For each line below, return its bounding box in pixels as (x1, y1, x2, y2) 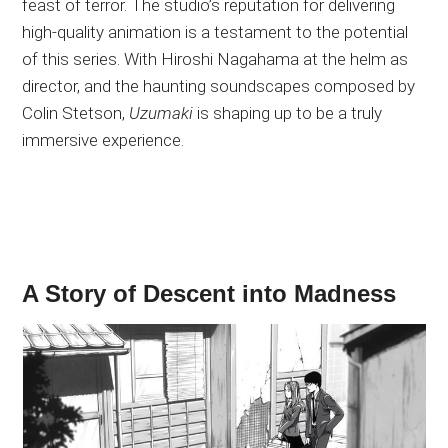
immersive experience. (22, 130, 185, 151)
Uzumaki (129, 103, 194, 124)
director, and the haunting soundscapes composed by (22, 76, 416, 97)
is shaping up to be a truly (193, 103, 383, 124)
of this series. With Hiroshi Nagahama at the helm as (22, 49, 409, 70)
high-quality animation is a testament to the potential (22, 22, 409, 43)
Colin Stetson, (22, 103, 130, 124)
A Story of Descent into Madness (22, 280, 397, 308)
